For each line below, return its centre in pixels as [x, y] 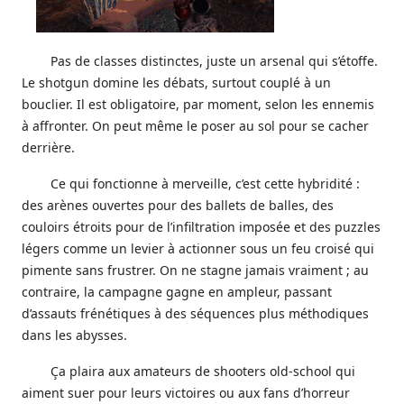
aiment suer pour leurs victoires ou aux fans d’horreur [186, 393]
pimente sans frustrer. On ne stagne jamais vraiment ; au [195, 270]
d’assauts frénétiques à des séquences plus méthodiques [195, 313]
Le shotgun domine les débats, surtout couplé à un [176, 83]
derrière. [48, 147]
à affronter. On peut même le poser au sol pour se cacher [195, 126]
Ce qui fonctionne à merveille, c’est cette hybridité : [205, 184]
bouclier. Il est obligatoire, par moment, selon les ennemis [198, 104]
